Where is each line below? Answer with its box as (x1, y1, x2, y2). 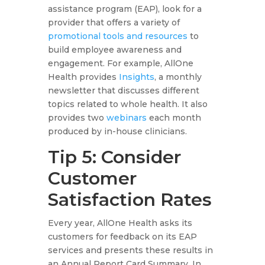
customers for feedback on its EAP (47, 231, 197, 243)
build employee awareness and (47, 44, 182, 56)
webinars (106, 112, 147, 124)
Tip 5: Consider (47, 146, 181, 169)
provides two (47, 112, 106, 124)
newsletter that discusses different (47, 85, 199, 96)
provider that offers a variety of (47, 17, 180, 28)
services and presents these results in (47, 245, 213, 256)
